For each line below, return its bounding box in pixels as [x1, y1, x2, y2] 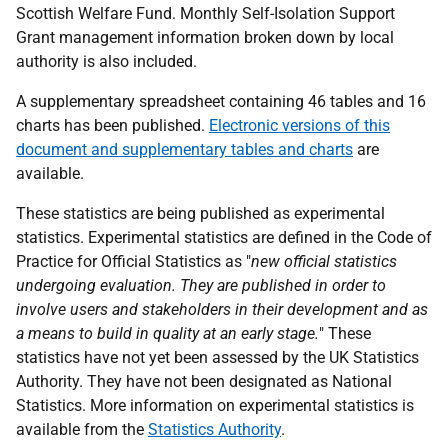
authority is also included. [16, 52, 197, 71]
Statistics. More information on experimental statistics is [16, 396, 414, 415]
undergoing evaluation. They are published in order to [16, 276, 386, 295]
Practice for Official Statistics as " [16, 252, 251, 271]
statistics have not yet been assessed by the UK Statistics [16, 348, 419, 367]
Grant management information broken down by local [16, 28, 394, 47]
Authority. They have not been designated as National [16, 372, 392, 391]
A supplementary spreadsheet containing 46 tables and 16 [16, 92, 426, 111]
